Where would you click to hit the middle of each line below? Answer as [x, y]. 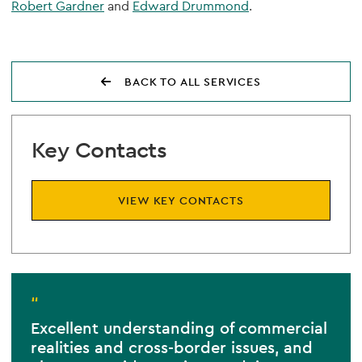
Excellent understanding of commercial [179, 328]
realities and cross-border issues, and [172, 347]
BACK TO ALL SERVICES [193, 82]
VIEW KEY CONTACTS [181, 200]
